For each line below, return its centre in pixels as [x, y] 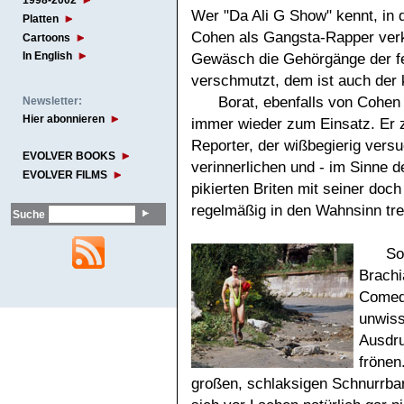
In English [47, 56]
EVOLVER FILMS [65, 175]
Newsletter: [52, 101]
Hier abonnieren [64, 119]
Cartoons [46, 37]
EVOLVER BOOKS [69, 156]
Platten [41, 18]
